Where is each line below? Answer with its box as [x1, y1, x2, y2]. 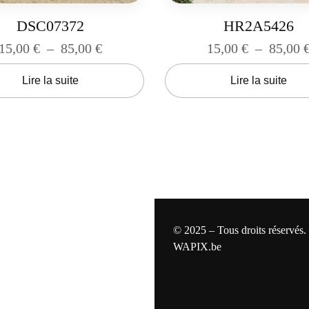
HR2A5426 [223, 17, 295, 34]
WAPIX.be [172, 240, 221, 252]
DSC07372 [16, 17, 84, 34]
